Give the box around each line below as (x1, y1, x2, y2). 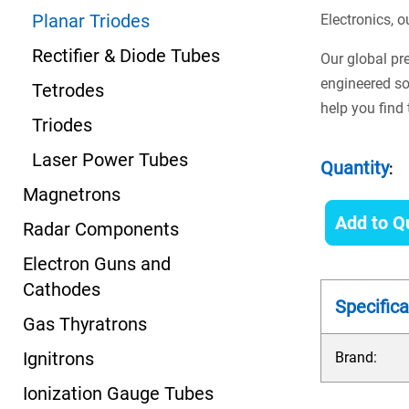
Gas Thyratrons (23, 313, 147, 335)
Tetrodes (32, 79, 104, 101)
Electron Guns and (23, 253, 171, 275)
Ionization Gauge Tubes (23, 383, 214, 404)
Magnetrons (23, 184, 121, 205)
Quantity (320, 157, 389, 179)
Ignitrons (23, 348, 94, 370)
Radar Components (23, 218, 179, 240)
